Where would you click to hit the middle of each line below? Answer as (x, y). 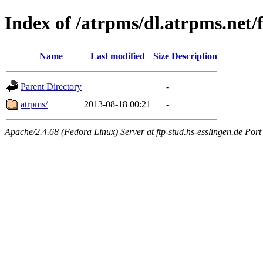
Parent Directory (51, 86)
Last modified (117, 56)
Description (194, 56)
